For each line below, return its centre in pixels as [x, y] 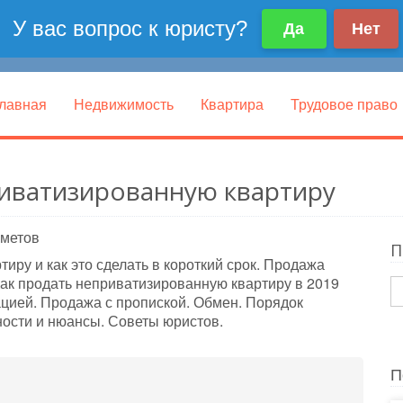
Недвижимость [124, 104]
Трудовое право [344, 104]
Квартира [232, 104]
